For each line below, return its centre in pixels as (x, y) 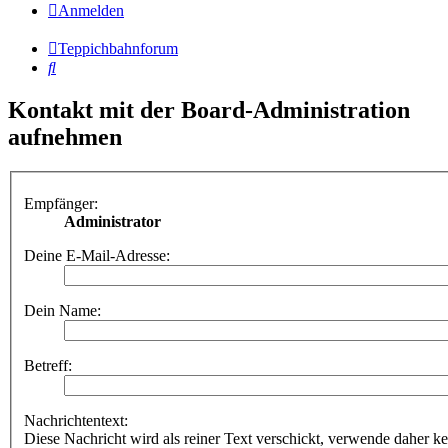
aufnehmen (65, 137)
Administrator (112, 221)
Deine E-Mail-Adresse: (97, 255)
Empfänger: (61, 203)
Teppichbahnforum (118, 49)
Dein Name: (62, 310)
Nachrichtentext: (76, 420)
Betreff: (48, 365)
